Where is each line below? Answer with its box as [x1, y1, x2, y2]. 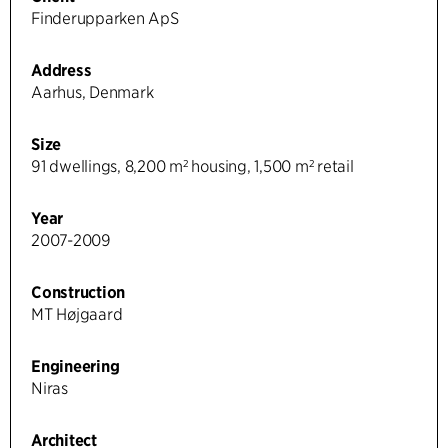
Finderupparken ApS [31, 8, 179, 28]
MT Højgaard [31, 304, 123, 324]
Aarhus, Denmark [31, 82, 154, 102]
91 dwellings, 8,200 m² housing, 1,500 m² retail [31, 156, 354, 176]
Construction [31, 282, 126, 302]
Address [31, 60, 92, 80]
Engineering [31, 356, 120, 376]
